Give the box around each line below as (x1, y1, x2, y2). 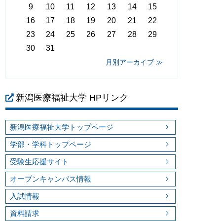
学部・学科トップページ (10, 140, 91, 148)
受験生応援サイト (10, 157, 69, 166)
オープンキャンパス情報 (10, 174, 91, 183)
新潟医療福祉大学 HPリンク (16, 92, 128, 103)
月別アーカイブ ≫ (106, 58, 163, 66)
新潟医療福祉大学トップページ (10, 122, 113, 131)
